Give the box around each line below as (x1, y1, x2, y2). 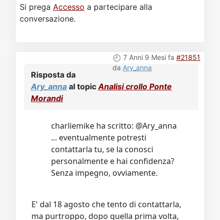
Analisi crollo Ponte (98, 81, 172, 91)
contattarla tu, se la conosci (51, 143, 153, 155)
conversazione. (20, 13, 76, 24)
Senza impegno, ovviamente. (51, 167, 158, 178)
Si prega (20, 1, 53, 12)
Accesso (53, 1, 84, 12)
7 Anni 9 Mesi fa (123, 53, 174, 61)
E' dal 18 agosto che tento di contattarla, (31, 198, 181, 210)
